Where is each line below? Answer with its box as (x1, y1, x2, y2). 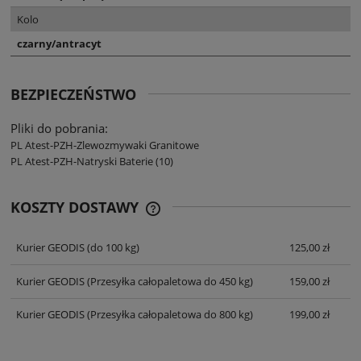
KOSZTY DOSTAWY (10, 197, 143, 217)
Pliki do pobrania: (10, 119, 108, 136)
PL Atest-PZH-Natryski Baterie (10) (10, 153, 173, 168)
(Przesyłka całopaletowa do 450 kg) (84, 273, 253, 288)
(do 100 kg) (84, 240, 139, 255)
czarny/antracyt (17, 35, 102, 51)
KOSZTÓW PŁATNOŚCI (162, 224, 275, 239)
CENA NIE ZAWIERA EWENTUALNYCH (162, 209, 351, 224)
